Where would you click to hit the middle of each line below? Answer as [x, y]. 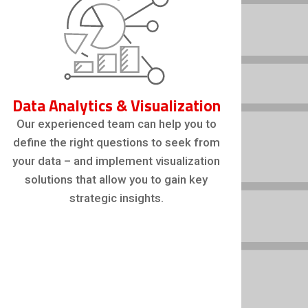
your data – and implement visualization [117, 161]
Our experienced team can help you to [116, 123]
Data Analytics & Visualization [116, 105]
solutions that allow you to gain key [117, 179]
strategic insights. [116, 198]
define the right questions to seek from [116, 142]
